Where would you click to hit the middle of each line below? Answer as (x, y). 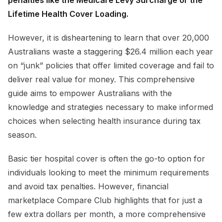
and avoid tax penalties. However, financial (88, 187)
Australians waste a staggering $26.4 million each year (111, 52)
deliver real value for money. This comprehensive (101, 80)
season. (22, 135)
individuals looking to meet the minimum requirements (109, 173)
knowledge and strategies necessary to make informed (111, 107)
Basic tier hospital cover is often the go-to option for (107, 159)
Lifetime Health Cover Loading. (69, 14)
